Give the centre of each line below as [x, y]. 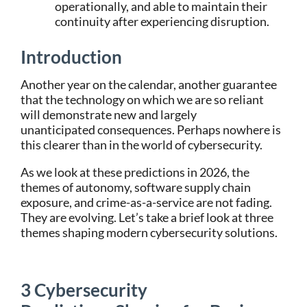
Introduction [71, 57]
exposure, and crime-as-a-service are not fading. [146, 202]
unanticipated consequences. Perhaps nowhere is [151, 130]
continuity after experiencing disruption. [162, 21]
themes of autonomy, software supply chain [136, 187]
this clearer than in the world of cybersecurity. [142, 145]
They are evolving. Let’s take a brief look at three [147, 217]
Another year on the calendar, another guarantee [149, 84]
